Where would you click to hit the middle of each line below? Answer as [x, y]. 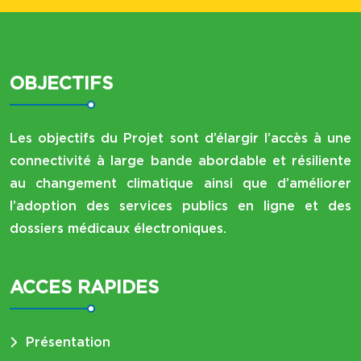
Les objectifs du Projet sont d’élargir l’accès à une [180, 139]
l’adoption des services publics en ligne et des [180, 206]
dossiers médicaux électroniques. [118, 229]
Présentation [68, 342]
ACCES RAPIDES [84, 287]
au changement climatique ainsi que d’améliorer [180, 184]
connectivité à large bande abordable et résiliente [180, 161]
